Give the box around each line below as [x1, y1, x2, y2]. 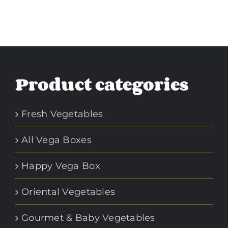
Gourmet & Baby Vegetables [21, 212, 155, 223]
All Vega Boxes [21, 134, 92, 146]
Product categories [15, 71, 189, 97]
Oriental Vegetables [21, 186, 116, 197]
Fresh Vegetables [21, 108, 103, 120]
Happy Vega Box [21, 160, 100, 172]
